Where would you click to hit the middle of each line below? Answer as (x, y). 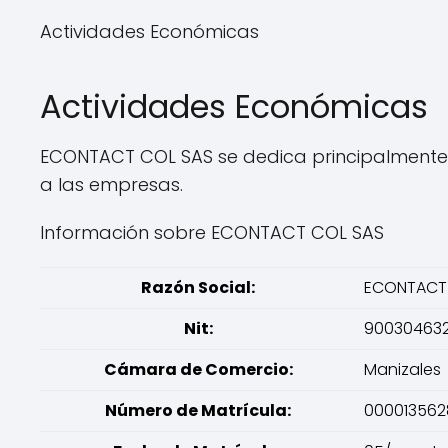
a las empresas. (111, 184)
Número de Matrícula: (198, 410)
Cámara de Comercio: (198, 369)
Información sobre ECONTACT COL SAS (212, 232)
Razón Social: (198, 287)
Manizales (402, 369)
